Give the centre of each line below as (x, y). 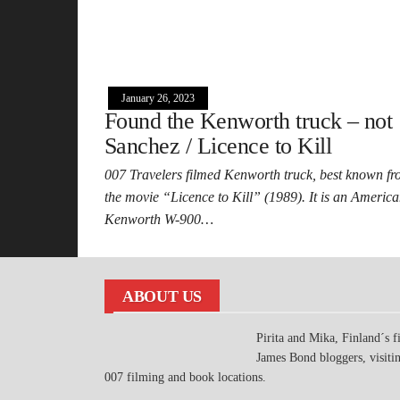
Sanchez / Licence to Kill (218, 146)
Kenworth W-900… (159, 219)
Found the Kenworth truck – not (249, 121)
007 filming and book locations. (185, 377)
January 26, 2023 (158, 98)
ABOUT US (162, 296)
